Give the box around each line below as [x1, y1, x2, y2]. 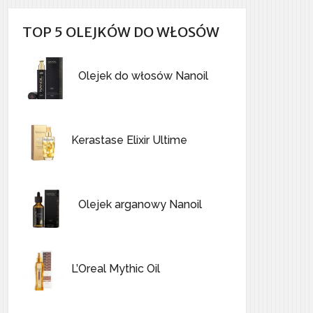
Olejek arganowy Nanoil [78, 198, 203, 211]
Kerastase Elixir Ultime [71, 133, 188, 147]
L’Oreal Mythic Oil [71, 262, 161, 275]
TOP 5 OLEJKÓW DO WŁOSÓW [22, 23, 220, 41]
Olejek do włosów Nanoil [78, 69, 209, 82]
